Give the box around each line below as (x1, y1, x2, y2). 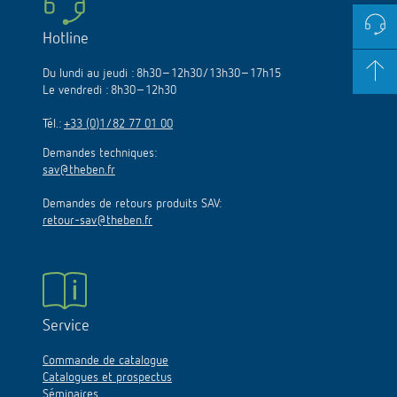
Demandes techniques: (43, 146, 157, 160)
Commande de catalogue (43, 354, 168, 367)
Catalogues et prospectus (43, 370, 172, 384)
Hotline (43, 30, 89, 47)
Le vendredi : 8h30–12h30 (43, 83, 176, 97)
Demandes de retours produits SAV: (43, 197, 222, 210)
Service (43, 317, 90, 334)
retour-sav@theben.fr (43, 214, 152, 227)
